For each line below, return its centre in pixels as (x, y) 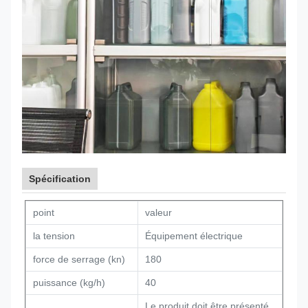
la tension (54, 236)
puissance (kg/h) (69, 283)
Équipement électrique (194, 236)
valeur (158, 212)
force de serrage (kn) (79, 259)
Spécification (60, 179)
